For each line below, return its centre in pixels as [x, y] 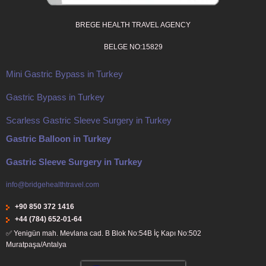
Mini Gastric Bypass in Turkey [64, 74]
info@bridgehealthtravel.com [53, 185]
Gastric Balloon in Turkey [58, 139]
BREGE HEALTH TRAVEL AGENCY [133, 25]
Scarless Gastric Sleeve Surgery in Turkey [89, 121]
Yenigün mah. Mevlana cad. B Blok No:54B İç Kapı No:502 [107, 234]
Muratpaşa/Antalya [36, 245]
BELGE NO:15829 [133, 47]
